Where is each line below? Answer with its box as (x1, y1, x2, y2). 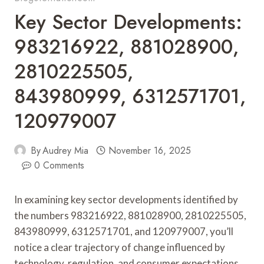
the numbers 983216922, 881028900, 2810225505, (14, 209, 246, 222)
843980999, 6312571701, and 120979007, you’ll (14, 225, 233, 237)
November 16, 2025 (108, 143, 191, 157)
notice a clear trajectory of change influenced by (14, 240, 225, 253)
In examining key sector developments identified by (14, 193, 238, 206)
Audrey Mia (42, 143, 89, 157)
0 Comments (34, 158, 84, 172)
